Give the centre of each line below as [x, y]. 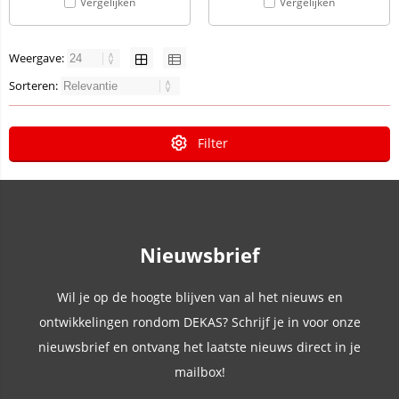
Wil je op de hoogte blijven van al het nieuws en [199, 297]
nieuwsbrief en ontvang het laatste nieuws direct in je [199, 347]
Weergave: [38, 58]
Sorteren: [35, 85]
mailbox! [199, 372]
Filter [213, 143]
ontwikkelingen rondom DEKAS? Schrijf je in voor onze [199, 322]
